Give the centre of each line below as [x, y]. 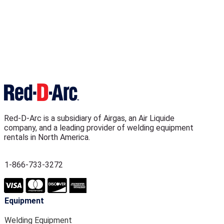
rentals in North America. [47, 137]
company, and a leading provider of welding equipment [99, 128]
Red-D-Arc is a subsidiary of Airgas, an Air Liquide [89, 118]
